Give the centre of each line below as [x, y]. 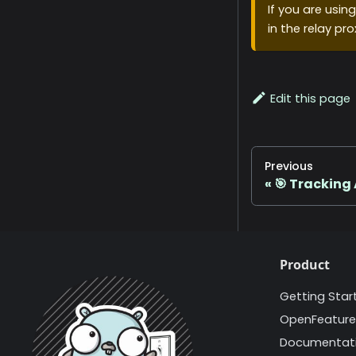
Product [305, 265]
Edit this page [311, 99]
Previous [289, 166]
